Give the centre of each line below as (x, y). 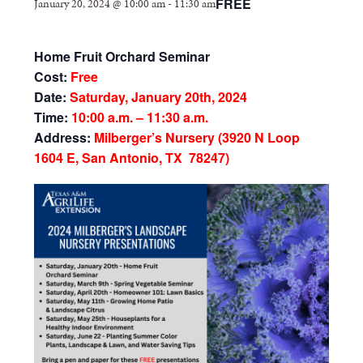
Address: (63, 137)
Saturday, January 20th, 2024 (159, 96)
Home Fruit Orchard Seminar (122, 56)
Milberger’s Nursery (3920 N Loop (196, 137)
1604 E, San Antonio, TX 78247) (132, 157)
